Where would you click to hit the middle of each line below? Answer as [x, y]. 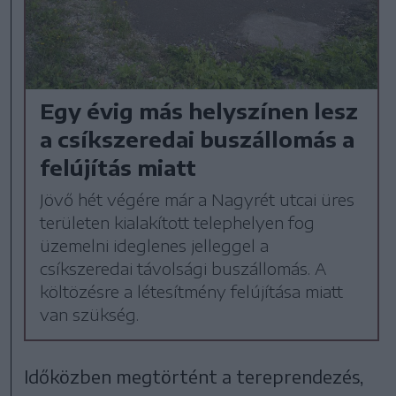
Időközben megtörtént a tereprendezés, [194, 376]
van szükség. [90, 314]
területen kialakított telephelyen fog [178, 222]
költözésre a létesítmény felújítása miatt [192, 291]
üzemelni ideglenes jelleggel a [155, 245]
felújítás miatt [118, 167]
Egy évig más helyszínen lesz [199, 110]
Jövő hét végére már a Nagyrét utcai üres [198, 199]
